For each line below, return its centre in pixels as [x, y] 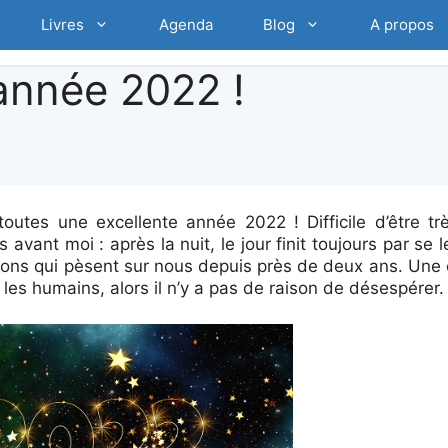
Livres [63, 24]
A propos [402, 24]
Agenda [186, 24]
